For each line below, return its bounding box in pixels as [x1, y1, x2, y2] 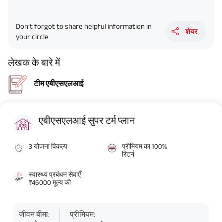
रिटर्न [122, 150, 134, 159]
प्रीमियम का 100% [122, 142, 167, 151]
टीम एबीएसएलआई [34, 79, 83, 88]
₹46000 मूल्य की [29, 178, 71, 187]
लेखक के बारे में [8, 56, 60, 68]
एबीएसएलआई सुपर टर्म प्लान [39, 115, 135, 126]
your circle [16, 32, 49, 41]
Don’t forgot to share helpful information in [16, 22, 152, 31]
